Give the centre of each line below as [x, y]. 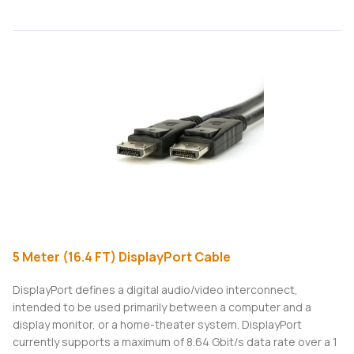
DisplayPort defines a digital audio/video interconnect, [155, 290]
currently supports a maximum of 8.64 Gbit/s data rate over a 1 [175, 342]
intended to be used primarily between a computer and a [162, 307]
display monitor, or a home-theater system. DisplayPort [157, 325]
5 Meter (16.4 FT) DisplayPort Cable [122, 257]
